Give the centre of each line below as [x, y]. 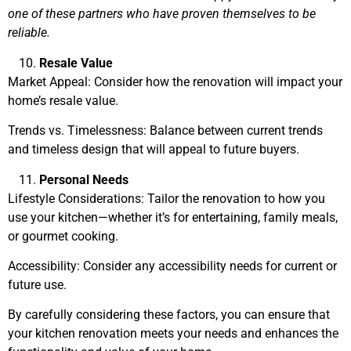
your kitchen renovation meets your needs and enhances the [173, 334]
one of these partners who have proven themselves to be [162, 14]
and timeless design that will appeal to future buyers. [154, 150]
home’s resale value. [63, 100]
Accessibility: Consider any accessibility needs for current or [172, 266]
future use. [37, 284]
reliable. [32, 33]
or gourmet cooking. [63, 236]
